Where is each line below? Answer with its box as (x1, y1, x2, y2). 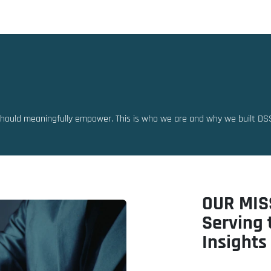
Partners (113, 10, 146, 23)
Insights (202, 230, 267, 255)
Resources (53, 10, 93, 23)
